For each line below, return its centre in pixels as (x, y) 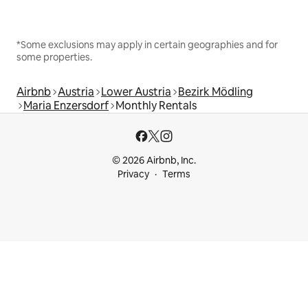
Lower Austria (136, 92)
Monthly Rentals (156, 106)
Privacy (133, 174)
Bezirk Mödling (216, 92)
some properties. (54, 57)
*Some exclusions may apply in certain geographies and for (147, 45)
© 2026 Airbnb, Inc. (154, 161)
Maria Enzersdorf (66, 106)
